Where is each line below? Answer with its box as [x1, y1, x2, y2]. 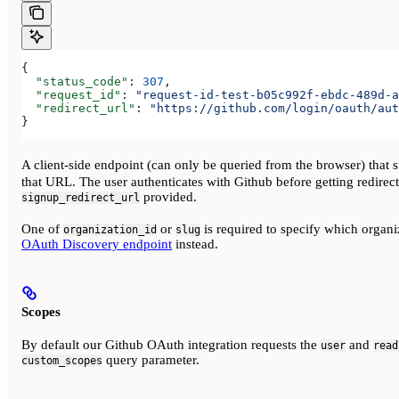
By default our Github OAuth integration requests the [21, 338, 321, 353]
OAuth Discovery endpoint [21, 237, 172, 252]
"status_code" [21, 74, 128, 88]
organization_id [63, 224, 157, 237]
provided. [140, 190, 197, 205]
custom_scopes [21, 354, 102, 368]
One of [21, 222, 63, 237]
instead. [172, 237, 218, 252]
